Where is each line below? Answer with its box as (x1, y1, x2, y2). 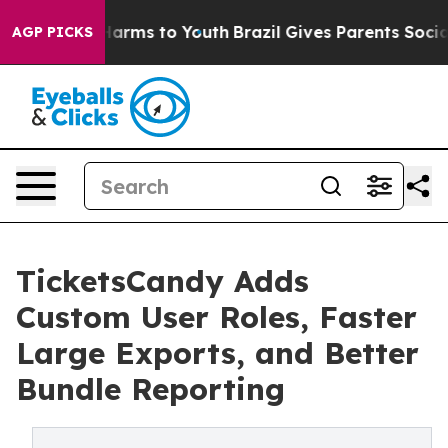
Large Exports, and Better (16, 334, 419, 372)
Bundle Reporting (16, 370, 285, 408)
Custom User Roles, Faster (16, 298, 417, 336)
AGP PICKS (12, 23, 93, 41)
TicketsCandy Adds (16, 262, 309, 300)
